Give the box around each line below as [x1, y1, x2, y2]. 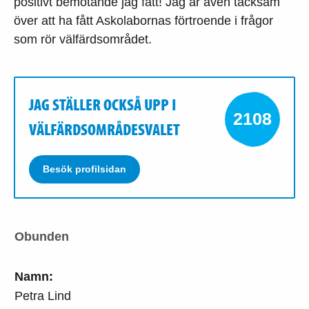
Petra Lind [14, 288, 71, 303]
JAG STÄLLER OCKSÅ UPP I [29, 93, 176, 114]
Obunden [14, 229, 69, 243]
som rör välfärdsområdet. [14, 32, 152, 46]
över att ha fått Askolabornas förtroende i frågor [14, 13, 273, 28]
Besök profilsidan [43, 163, 126, 175]
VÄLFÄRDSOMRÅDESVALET [29, 118, 180, 139]
